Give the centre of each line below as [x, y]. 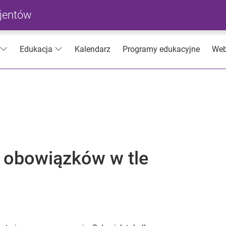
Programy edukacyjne [161, 49]
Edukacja [36, 49]
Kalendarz [93, 49]
